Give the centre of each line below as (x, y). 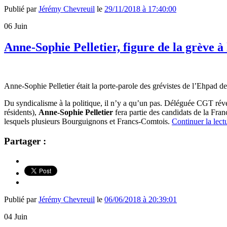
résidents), (21, 112)
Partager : (25, 141)
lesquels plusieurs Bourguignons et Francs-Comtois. (88, 122)
